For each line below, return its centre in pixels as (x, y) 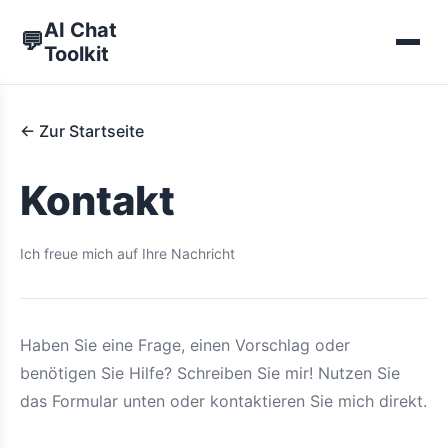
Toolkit (76, 54)
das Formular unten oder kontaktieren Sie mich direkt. (223, 401)
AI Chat (80, 30)
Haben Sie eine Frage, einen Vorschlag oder (185, 345)
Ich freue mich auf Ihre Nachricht (127, 253)
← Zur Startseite (82, 131)
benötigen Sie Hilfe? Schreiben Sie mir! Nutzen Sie (210, 373)
